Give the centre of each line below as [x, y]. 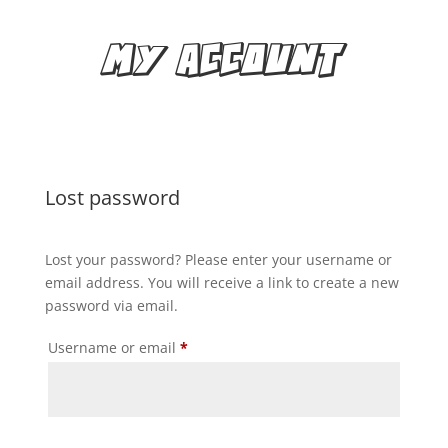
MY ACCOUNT [224, 62]
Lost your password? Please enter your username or [218, 259]
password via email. [111, 305]
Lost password [112, 197]
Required [217, 346]
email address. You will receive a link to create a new [221, 282]
